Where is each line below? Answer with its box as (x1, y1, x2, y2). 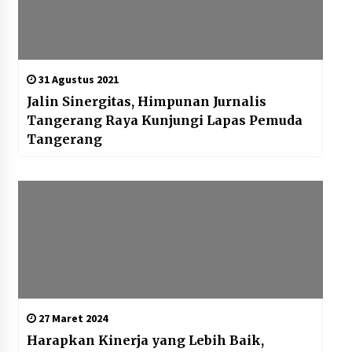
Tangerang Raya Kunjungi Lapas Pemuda (26, 112, 302, 129)
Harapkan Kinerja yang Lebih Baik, (26, 332, 264, 349)
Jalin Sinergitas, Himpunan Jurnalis (26, 93, 266, 110)
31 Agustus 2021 (35, 72, 119, 87)
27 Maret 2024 (35, 311, 108, 326)
